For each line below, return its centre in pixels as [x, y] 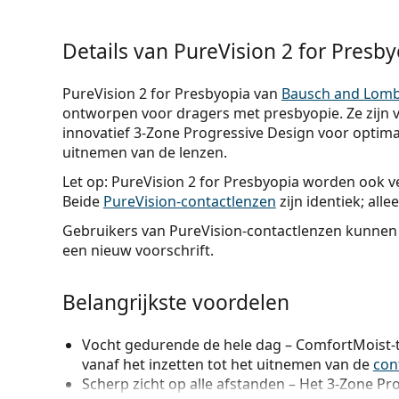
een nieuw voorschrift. [138, 250]
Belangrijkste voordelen [175, 302]
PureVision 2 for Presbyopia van [171, 94]
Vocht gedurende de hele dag [181, 345]
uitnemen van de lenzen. [144, 152]
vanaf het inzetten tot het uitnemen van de [227, 364]
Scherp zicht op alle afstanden [183, 384]
